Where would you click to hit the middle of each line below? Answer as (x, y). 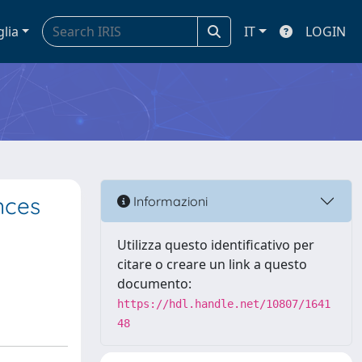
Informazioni (169, 201)
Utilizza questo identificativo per (216, 245)
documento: (154, 284)
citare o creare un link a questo (212, 264)
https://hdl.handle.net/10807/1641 (224, 304)
